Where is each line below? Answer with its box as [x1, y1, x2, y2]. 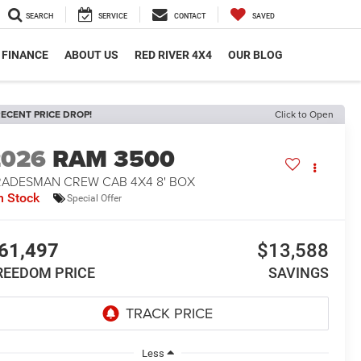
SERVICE [98, 12, 127, 21]
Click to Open [275, 107, 334, 121]
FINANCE [2, 48, 48, 62]
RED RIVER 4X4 [135, 48, 212, 62]
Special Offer [67, 192, 122, 204]
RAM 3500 [52, 141, 176, 177]
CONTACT [174, 12, 205, 21]
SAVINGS [268, 264, 329, 282]
